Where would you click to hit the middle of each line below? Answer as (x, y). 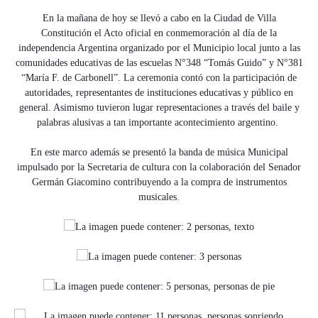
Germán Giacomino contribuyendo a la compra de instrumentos (159, 182)
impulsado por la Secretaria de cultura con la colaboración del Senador (159, 167)
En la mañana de (77, 18)
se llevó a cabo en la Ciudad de (190, 18)
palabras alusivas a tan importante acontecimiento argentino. (159, 122)
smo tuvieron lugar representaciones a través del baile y (188, 108)
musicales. (159, 197)
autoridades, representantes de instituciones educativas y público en (159, 93)
